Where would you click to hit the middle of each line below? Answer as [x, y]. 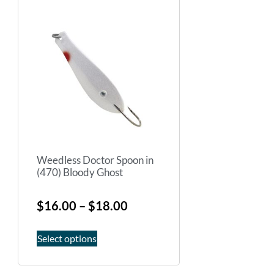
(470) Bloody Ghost [80, 172]
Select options [67, 238]
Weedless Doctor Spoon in [95, 160]
